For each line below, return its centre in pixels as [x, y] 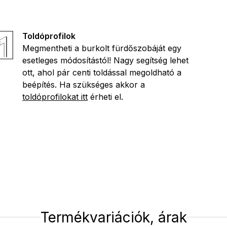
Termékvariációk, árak [113, 217]
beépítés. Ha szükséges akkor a [84, 84]
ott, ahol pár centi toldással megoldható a [102, 72]
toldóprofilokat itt [55, 97]
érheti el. [105, 97]
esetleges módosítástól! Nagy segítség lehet [105, 60]
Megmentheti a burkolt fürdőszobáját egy [102, 48]
